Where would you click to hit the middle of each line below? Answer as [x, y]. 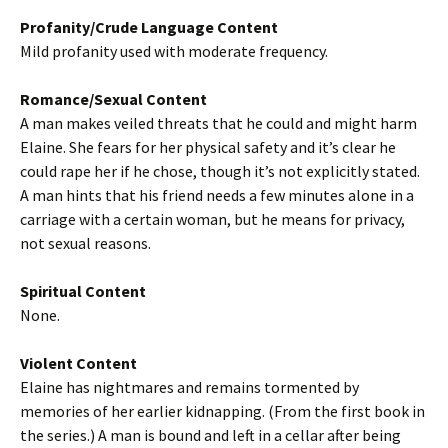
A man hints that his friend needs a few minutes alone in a [217, 195]
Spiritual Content [83, 291]
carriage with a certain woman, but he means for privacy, [212, 219]
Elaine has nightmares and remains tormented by [189, 387]
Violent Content [78, 363]
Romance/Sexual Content [113, 99]
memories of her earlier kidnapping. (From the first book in [222, 411]
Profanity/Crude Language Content [149, 27]
